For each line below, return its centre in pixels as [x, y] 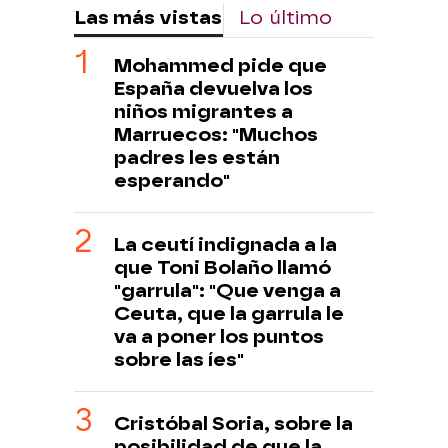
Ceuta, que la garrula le [229, 314]
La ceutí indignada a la [225, 245]
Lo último [285, 18]
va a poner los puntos [219, 337]
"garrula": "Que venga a [227, 291]
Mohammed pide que [220, 66]
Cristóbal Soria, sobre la [233, 424]
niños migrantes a [203, 112]
